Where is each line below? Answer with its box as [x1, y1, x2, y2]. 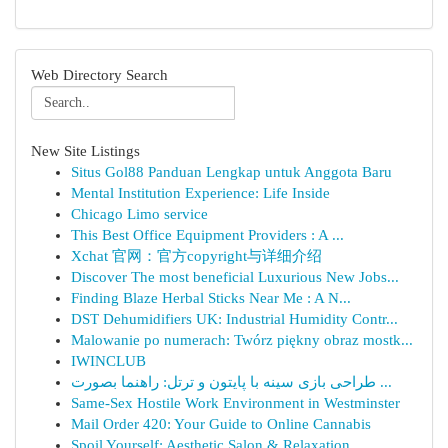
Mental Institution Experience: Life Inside [71, 185, 330, 201]
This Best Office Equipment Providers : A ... [71, 227, 344, 243]
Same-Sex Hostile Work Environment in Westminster [71, 395, 400, 411]
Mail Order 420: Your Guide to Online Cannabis [71, 416, 371, 432]
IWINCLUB [71, 353, 146, 369]
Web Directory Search [31, 67, 168, 83]
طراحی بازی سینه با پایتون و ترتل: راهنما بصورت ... [376, 374, 392, 390]
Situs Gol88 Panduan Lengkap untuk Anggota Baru [71, 164, 392, 180]
